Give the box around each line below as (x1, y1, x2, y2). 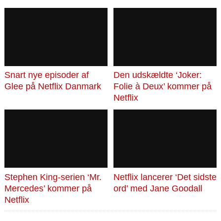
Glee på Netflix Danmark (4, 81, 101, 92)
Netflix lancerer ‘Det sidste (113, 172, 217, 183)
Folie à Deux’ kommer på (113, 81, 212, 92)
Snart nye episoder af (4, 70, 89, 80)
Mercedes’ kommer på (4, 184, 92, 194)
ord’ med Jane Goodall (113, 184, 202, 194)
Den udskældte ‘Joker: (113, 70, 202, 80)
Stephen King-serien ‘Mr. (4, 172, 102, 183)
